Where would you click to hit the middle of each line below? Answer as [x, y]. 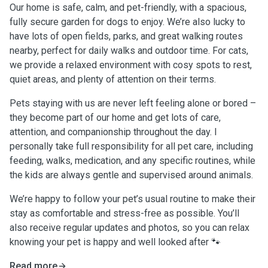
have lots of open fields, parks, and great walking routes [126, 36]
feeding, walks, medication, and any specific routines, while [133, 161]
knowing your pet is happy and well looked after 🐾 [115, 242]
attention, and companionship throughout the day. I [113, 132]
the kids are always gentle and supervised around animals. [131, 175]
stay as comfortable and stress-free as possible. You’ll [124, 213]
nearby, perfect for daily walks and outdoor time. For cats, [129, 51]
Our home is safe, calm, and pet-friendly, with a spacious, [128, 7]
